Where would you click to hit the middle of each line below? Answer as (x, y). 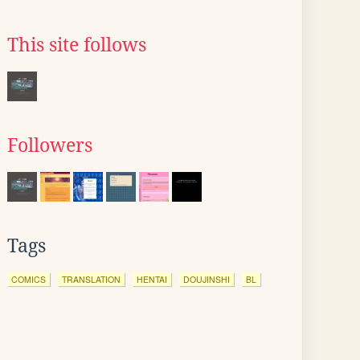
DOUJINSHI (207, 279)
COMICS (29, 279)
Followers (50, 145)
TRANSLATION (91, 279)
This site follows (77, 45)
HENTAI (152, 279)
